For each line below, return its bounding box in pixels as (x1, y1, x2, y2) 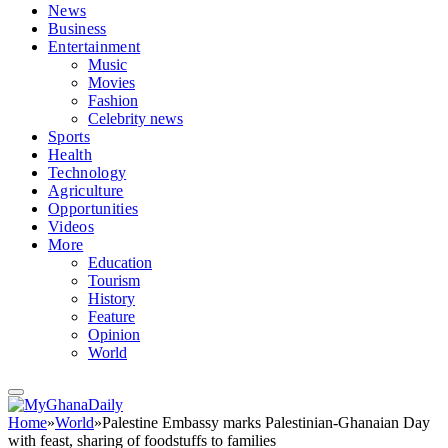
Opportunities (48, 200, 139, 217)
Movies (88, 74, 135, 91)
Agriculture (48, 182, 124, 199)
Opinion (88, 326, 140, 343)
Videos (48, 218, 94, 235)
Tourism (88, 272, 140, 289)
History (88, 290, 135, 307)
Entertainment (48, 38, 141, 55)
